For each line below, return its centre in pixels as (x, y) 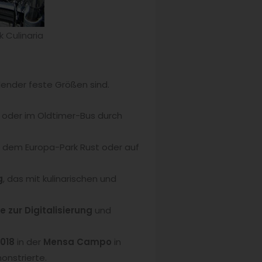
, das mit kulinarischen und (60, 179)
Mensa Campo (77, 242)
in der (30, 242)
